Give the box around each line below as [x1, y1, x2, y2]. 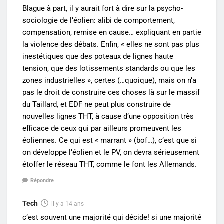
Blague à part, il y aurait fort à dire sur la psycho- [22, 3, 183, 13]
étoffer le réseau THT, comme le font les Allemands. [22, 159, 197, 169]
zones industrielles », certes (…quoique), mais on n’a [22, 75, 196, 85]
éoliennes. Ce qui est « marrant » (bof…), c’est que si [22, 135, 197, 145]
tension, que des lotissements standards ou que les [22, 63, 195, 73]
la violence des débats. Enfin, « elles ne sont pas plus [22, 39, 199, 49]
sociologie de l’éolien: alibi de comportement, [22, 15, 175, 25]
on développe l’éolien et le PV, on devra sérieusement [22, 147, 199, 157]
